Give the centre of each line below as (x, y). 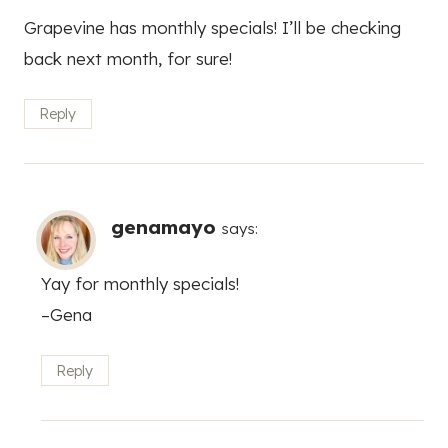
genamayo (163, 227)
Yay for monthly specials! (140, 284)
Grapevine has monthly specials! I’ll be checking (212, 27)
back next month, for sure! (128, 58)
